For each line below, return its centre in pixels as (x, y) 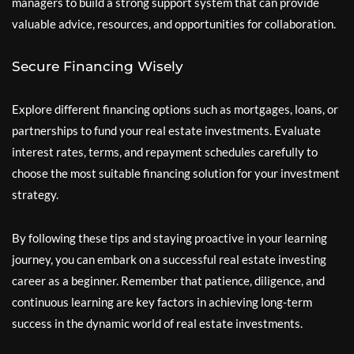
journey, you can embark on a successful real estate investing (169, 259)
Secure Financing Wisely (98, 66)
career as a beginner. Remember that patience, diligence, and (168, 280)
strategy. (35, 194)
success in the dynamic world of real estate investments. (157, 323)
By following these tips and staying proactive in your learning (169, 237)
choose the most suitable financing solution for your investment (176, 173)
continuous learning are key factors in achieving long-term (162, 301)
